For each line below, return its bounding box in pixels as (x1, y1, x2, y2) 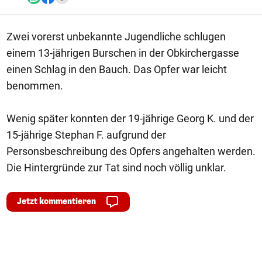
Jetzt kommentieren (17, 196, 96, 207)
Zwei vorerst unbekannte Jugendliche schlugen (6, 30, 226, 43)
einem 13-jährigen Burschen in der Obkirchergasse (6, 47, 239, 59)
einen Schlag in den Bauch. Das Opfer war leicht (6, 63, 227, 75)
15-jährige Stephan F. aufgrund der (6, 129, 166, 141)
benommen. (6, 80, 63, 92)
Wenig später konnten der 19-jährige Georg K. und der (6, 112, 254, 125)
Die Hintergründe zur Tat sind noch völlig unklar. (6, 161, 226, 174)
